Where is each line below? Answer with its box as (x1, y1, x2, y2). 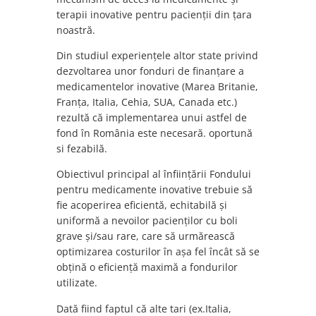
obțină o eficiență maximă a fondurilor (56, 260, 238, 274)
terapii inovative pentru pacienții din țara (56, 7, 252, 21)
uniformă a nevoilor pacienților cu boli (56, 214, 238, 228)
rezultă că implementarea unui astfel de (56, 111, 247, 125)
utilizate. (56, 276, 97, 290)
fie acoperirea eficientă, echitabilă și (56, 198, 227, 212)
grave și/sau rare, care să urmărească (56, 229, 235, 243)
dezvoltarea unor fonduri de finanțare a (56, 64, 244, 78)
